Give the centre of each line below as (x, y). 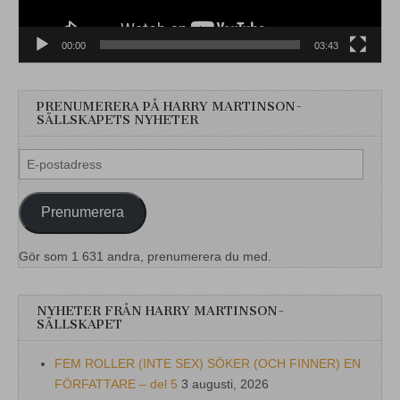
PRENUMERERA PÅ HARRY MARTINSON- (170, 106)
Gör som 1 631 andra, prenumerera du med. (145, 256)
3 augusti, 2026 (225, 383)
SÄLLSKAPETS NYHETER (117, 120)
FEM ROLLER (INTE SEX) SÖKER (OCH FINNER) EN (208, 363)
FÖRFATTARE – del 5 (116, 383)
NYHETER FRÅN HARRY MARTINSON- (161, 311)
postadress (49, 178)
